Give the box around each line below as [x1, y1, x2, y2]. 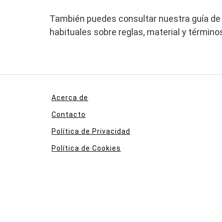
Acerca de [52, 93, 88, 102]
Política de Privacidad [52, 127, 130, 135]
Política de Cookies [52, 144, 121, 152]
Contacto [52, 110, 86, 118]
